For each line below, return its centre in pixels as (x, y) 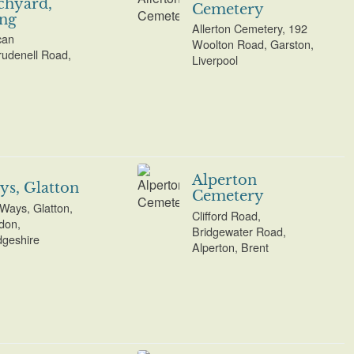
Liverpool (215, 60)
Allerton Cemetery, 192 (250, 28)
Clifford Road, (227, 215)
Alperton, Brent (231, 247)
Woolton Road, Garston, (253, 44)
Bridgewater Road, (239, 231)
